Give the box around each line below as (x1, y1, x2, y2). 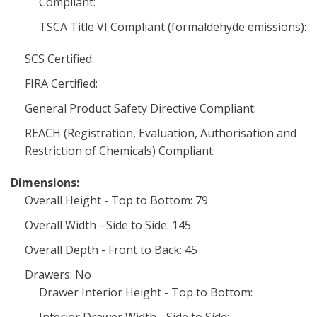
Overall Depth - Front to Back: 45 (25, 242, 197, 258)
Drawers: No (25, 267, 91, 282)
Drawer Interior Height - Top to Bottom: (39, 284, 253, 300)
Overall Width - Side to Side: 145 (25, 217, 191, 233)
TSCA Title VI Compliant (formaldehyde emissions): (39, 19, 306, 35)
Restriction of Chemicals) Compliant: (25, 143, 215, 158)
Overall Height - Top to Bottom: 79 (25, 192, 208, 208)
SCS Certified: (25, 51, 94, 67)
